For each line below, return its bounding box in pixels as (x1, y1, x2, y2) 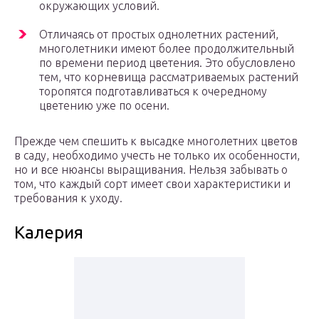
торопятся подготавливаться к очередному (39, 85, 267, 98)
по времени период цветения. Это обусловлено (39, 56, 296, 70)
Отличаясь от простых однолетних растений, (39, 28, 278, 41)
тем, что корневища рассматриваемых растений (39, 70, 298, 84)
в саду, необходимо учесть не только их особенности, (14, 149, 300, 162)
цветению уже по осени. (39, 99, 169, 113)
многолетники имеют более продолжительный (39, 42, 294, 56)
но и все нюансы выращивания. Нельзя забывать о (14, 163, 288, 177)
